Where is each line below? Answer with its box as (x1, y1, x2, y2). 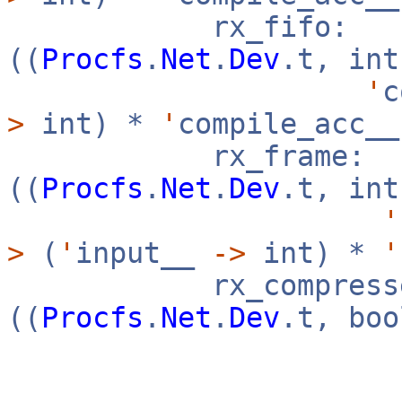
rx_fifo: (7, 11, 348, 43)
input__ (75, 237, 212, 269)
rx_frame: (7, 140, 365, 172)
